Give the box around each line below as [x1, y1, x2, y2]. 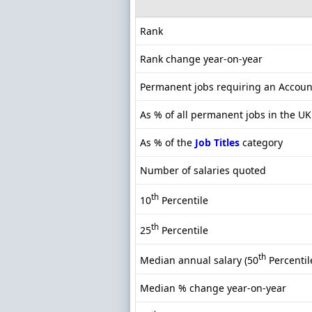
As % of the [140, 136, 195, 150]
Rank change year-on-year [140, 52, 263, 66]
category [240, 136, 283, 150]
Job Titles [195, 136, 240, 150]
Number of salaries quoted [140, 164, 266, 178]
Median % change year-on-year [140, 281, 286, 295]
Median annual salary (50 [140, 253, 258, 267]
